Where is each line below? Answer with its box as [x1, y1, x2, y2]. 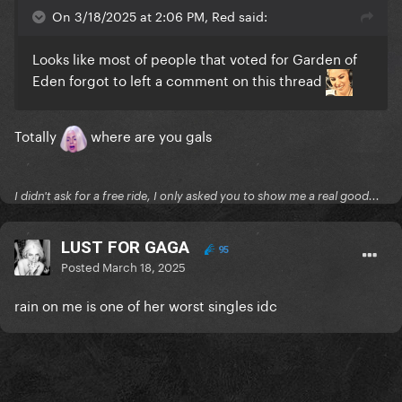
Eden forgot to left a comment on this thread [32, 68, 326, 91]
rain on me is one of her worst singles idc [14, 293, 277, 316]
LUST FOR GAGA [61, 237, 189, 258]
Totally [14, 124, 60, 146]
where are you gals [87, 124, 212, 146]
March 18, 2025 [102, 257, 186, 275]
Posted [61, 257, 102, 275]
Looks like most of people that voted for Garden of [32, 47, 357, 69]
